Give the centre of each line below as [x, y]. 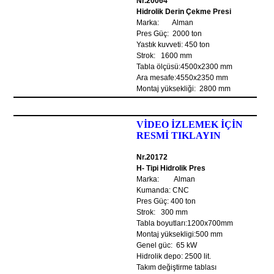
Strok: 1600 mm [165, 56]
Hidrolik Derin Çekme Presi [184, 12]
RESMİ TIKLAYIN [179, 135]
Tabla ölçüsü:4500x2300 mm [185, 67]
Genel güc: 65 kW [167, 245]
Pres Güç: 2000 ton [169, 34]
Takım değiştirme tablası [177, 267]
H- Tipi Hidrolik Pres [171, 168]
